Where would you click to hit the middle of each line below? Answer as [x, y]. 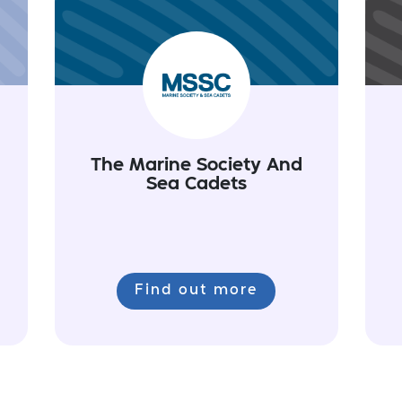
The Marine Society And [196, 166]
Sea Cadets [196, 184]
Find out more [197, 290]
